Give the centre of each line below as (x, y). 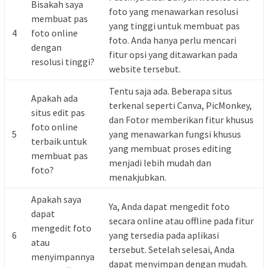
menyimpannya (63, 257)
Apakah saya (56, 199)
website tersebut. (145, 69)
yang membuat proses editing (170, 148)
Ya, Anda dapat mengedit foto (169, 206)
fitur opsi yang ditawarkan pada (173, 54)
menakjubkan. (138, 177)
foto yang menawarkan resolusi (173, 11)
